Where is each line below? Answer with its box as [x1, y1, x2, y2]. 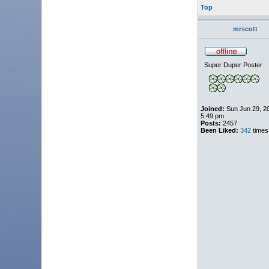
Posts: [200, 119, 221, 127]
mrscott [233, 25, 258, 32]
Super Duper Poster [204, 61, 262, 68]
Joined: [200, 105, 225, 112]
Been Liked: [200, 127, 238, 134]
